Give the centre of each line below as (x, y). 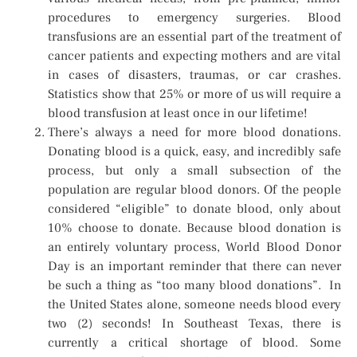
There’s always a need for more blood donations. (194, 133)
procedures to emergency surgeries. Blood (194, 18)
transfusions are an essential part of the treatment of (194, 37)
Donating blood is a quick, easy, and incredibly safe (194, 152)
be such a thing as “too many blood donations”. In (194, 286)
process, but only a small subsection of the (194, 171)
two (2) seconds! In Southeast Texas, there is (194, 324)
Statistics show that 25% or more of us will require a (194, 94)
